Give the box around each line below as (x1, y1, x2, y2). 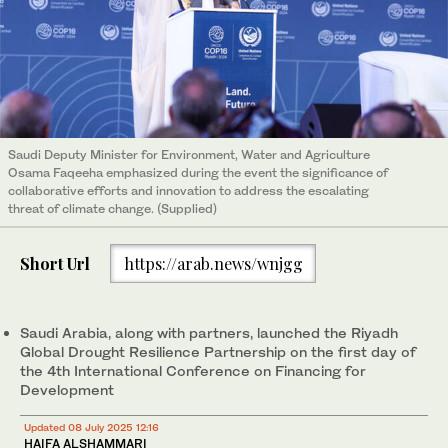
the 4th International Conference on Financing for (20, 362, 366, 380)
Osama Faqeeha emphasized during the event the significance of (8, 165, 388, 181)
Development (20, 381, 114, 399)
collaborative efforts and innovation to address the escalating (8, 183, 369, 199)
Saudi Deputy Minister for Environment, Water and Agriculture (8, 147, 370, 163)
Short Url (20, 252, 90, 274)
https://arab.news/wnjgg (123, 252, 303, 274)
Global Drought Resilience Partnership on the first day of (20, 343, 416, 361)
